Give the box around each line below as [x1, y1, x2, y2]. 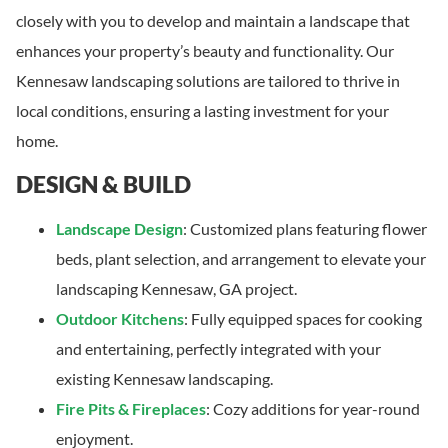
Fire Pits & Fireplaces [56, 398, 206, 418]
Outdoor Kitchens [56, 308, 184, 328]
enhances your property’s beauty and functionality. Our [16, 41, 394, 61]
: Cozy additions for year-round [206, 398, 420, 418]
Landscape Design [56, 218, 183, 238]
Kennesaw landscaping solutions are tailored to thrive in [16, 71, 400, 91]
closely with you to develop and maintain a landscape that [16, 11, 410, 31]
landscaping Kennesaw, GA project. [56, 278, 297, 298]
